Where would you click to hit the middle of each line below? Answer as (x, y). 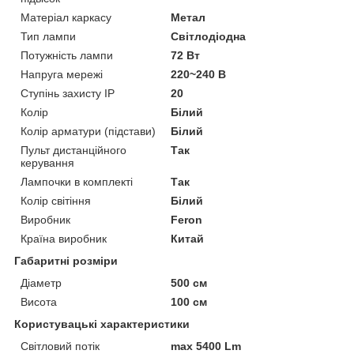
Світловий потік (60, 346)
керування (47, 162)
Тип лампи (48, 36)
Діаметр (41, 282)
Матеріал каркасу (66, 17)
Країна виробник (64, 238)
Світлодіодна (209, 36)
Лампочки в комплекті (77, 181)
